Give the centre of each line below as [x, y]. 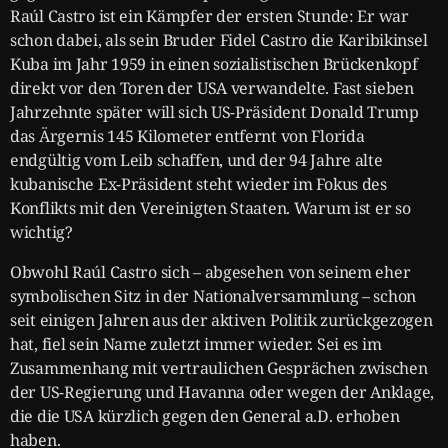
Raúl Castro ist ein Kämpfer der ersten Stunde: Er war [209, 15]
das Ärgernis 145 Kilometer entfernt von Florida [187, 135]
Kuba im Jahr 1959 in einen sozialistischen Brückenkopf [214, 63]
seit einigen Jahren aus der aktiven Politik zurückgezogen [221, 319]
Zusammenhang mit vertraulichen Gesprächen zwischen [219, 367]
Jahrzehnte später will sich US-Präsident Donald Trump [214, 111]
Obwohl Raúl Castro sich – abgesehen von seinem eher [210, 271]
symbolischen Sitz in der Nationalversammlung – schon [213, 295]
